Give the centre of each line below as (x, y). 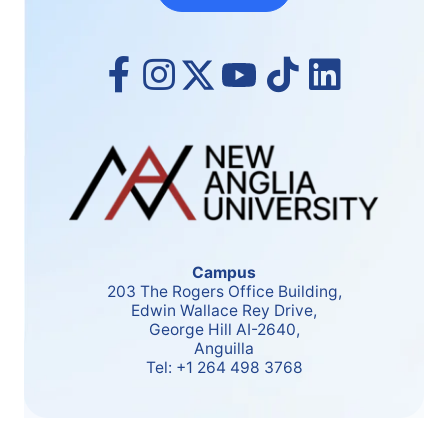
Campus (224, 273)
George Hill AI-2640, (224, 330)
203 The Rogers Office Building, (224, 292)
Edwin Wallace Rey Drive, (224, 311)
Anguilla (224, 349)
